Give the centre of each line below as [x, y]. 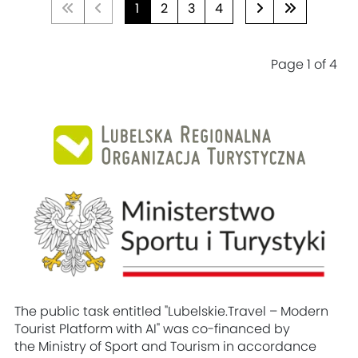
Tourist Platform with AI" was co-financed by [153, 329]
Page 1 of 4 [304, 65]
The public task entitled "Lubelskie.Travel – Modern [172, 312]
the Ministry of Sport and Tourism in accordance [166, 347]
